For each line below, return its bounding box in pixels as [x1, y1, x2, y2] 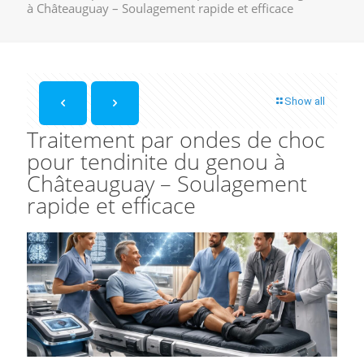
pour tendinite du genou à [27, 146, 285, 176]
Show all [284, 95, 325, 107]
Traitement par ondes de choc [27, 124, 325, 154]
